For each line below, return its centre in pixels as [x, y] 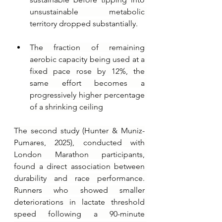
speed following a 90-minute [79, 214]
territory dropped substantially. [84, 23]
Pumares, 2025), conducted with [79, 142]
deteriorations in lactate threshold [79, 202]
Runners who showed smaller [79, 190]
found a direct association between [79, 166]
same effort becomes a [87, 83]
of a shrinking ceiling [66, 107]
